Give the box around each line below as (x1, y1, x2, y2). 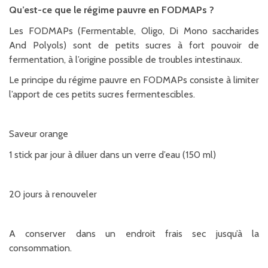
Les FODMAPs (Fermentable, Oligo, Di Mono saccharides (9, 25, 259, 36)
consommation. (9, 242, 72, 254)
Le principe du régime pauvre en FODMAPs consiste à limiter (9, 74, 259, 86)
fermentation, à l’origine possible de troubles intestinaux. (9, 53, 242, 65)
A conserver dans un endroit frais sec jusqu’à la (9, 227, 259, 239)
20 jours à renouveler (9, 188, 97, 200)
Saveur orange (9, 128, 68, 140)
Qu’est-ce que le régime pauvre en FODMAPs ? (9, 4, 214, 16)
